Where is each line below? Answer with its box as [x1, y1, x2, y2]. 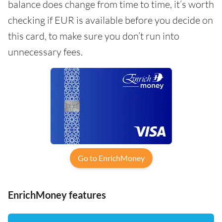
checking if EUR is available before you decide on [8, 13, 213, 26]
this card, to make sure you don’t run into [8, 29, 179, 42]
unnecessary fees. [8, 45, 83, 58]
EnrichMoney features [8, 188, 106, 201]
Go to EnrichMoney [77, 153, 145, 163]
